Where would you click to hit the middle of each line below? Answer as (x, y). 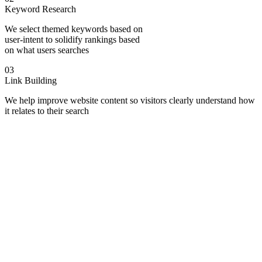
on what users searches (47, 50)
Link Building (31, 80)
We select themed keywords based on (74, 29)
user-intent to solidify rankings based (72, 39)
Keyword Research (40, 9)
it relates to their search (47, 111)
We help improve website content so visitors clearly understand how (130, 100)
